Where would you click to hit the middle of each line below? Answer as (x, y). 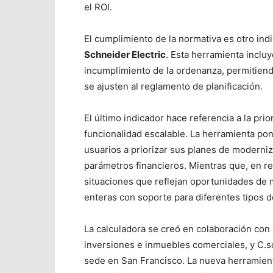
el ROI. (98, 7)
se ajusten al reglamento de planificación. (173, 86)
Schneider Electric (125, 55)
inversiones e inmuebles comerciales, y (171, 245)
